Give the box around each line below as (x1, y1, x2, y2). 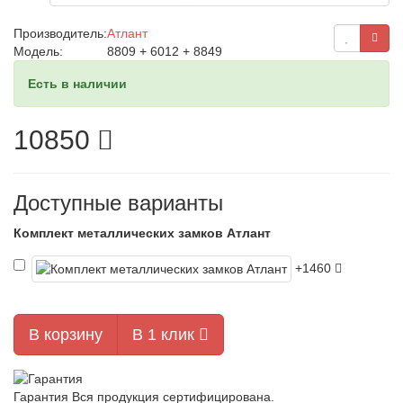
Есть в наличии (28, 76, 127, 91)
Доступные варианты (13, 191, 223, 215)
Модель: (13, 44, 63, 58)
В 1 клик (132, 326, 199, 344)
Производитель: (13, 26, 107, 40)
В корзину (29, 326, 103, 344)
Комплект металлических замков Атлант (13, 226, 271, 240)
